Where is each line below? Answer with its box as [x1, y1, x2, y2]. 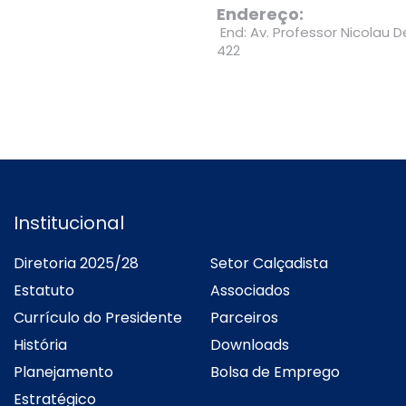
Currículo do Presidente [14, 306, 182, 328]
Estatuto [14, 279, 74, 301]
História [14, 333, 67, 355]
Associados [209, 279, 290, 301]
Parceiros [209, 306, 278, 328]
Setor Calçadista [209, 252, 328, 274]
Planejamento [14, 361, 113, 382]
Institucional [14, 209, 124, 236]
